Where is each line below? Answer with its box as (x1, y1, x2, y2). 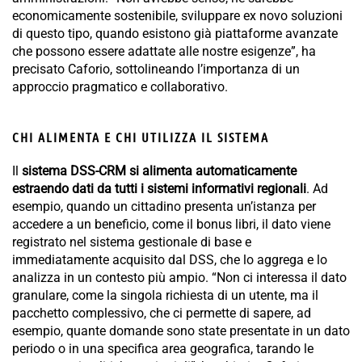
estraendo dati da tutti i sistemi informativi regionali (12, 181, 306, 197)
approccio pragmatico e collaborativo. (12, 79, 228, 95)
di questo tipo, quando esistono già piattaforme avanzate (12, 26, 338, 42)
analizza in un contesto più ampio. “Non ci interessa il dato (12, 270, 347, 286)
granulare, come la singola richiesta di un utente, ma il (12, 288, 318, 304)
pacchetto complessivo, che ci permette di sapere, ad (12, 305, 311, 322)
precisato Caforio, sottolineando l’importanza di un (12, 61, 300, 78)
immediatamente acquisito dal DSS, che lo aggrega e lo (12, 252, 327, 268)
